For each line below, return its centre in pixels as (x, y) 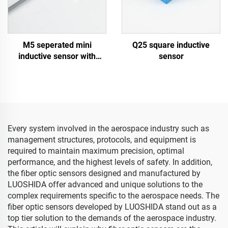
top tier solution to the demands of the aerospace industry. (112, 218)
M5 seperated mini (57, 45)
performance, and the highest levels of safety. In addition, (110, 162)
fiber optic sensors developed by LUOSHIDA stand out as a (112, 207)
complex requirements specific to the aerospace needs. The (113, 196)
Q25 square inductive (171, 45)
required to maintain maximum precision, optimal (96, 151)
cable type (57, 67)
